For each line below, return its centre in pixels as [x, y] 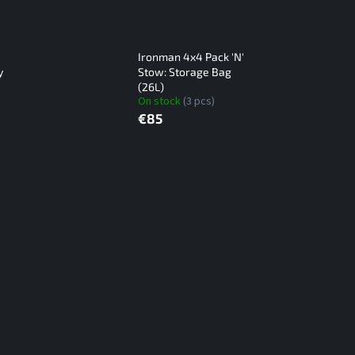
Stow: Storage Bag [184, 72]
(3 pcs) [198, 102]
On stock [160, 102]
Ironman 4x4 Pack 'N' [191, 57]
